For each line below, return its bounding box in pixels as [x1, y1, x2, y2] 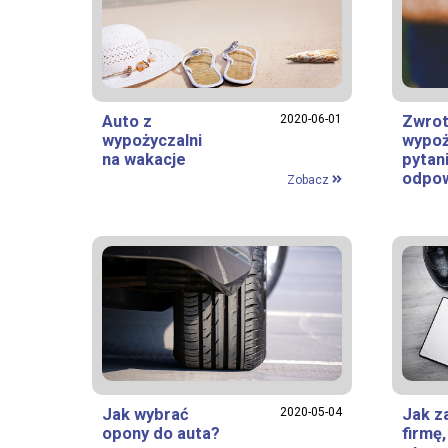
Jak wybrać [102, 404, 189, 424]
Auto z [102, 111, 152, 131]
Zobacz [286, 172, 332, 187]
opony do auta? [102, 423, 220, 443]
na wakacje [102, 149, 186, 169]
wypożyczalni [102, 130, 202, 150]
